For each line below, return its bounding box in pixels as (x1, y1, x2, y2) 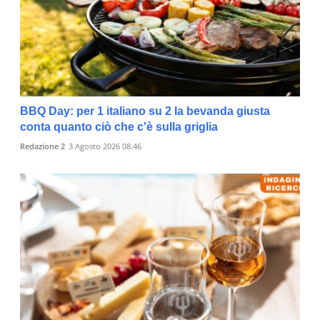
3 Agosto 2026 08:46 (69, 141, 141, 152)
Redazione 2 (20, 141, 65, 152)
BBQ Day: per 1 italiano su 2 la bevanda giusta (20, 105, 270, 118)
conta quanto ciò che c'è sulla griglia (20, 121, 218, 134)
